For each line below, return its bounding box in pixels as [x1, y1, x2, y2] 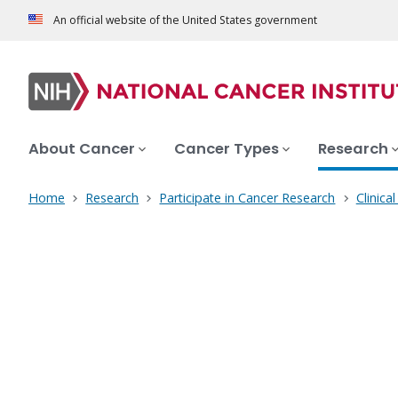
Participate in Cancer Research [159, 189, 336, 207]
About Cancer [28, 139, 135, 160]
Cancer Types [174, 139, 279, 160]
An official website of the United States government [53, 12, 317, 28]
